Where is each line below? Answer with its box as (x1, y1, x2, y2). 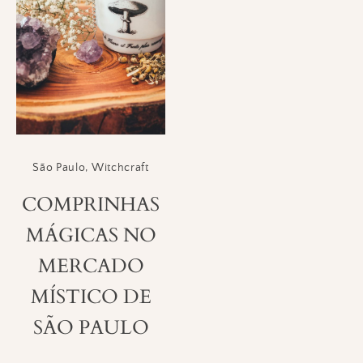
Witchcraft (91, 161, 149, 175)
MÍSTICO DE (30, 283, 152, 310)
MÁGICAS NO (25, 221, 156, 249)
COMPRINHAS (22, 190, 160, 218)
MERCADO (37, 252, 144, 280)
